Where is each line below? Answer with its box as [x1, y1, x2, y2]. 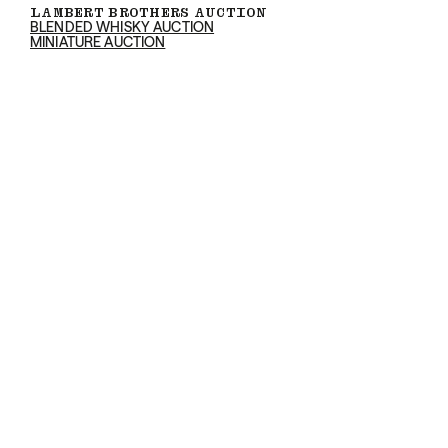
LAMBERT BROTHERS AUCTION [30, 4, 268, 21]
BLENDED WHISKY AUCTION [30, 18, 215, 36]
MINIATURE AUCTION [30, 33, 166, 51]
